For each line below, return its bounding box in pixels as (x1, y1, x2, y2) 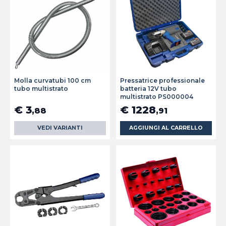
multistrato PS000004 (120, 93, 193, 101)
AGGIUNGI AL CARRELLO (129, 125, 203, 132)
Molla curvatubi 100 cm (14, 77, 91, 85)
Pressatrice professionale (120, 77, 205, 85)
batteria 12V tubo (120, 85, 177, 93)
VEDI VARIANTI (37, 125, 83, 132)
